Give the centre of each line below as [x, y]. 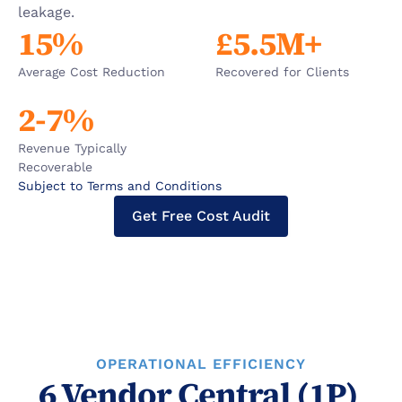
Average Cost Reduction [92, 72]
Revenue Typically [72, 148]
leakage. [46, 12]
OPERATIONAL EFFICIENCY [201, 364]
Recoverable [55, 167]
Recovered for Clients [282, 72]
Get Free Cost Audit [201, 216]
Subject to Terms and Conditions [120, 186]
